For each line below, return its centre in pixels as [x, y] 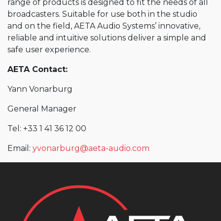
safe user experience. [49, 50]
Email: [20, 148]
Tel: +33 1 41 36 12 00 [47, 129]
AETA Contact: [37, 70]
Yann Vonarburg [40, 89]
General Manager [42, 109]
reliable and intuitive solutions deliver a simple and [107, 38]
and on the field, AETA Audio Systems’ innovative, [104, 26]
